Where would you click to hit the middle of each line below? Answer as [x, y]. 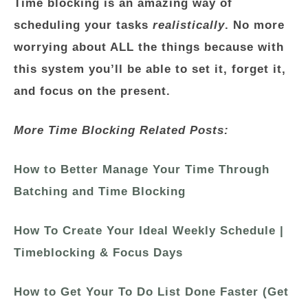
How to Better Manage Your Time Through [142, 169]
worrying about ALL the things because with [149, 47]
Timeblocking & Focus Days [98, 253]
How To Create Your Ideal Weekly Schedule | [149, 231]
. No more [255, 25]
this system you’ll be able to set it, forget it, [150, 69]
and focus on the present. [92, 91]
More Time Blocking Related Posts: [121, 130]
